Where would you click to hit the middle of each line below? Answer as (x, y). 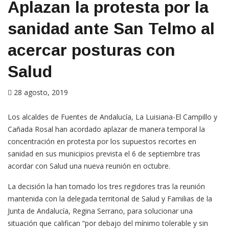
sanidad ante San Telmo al (111, 29)
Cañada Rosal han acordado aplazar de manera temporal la (106, 129)
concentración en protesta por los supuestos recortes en (102, 142)
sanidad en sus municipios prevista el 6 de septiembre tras (104, 154)
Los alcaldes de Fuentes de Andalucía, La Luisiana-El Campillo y (112, 117)
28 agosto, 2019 (41, 93)
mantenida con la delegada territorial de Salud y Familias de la (110, 199)
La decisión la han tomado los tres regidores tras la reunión (106, 187)
